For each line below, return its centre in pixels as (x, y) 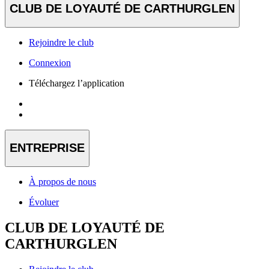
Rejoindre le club (61, 42)
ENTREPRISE (47, 148)
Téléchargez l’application (77, 83)
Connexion (50, 62)
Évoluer (44, 202)
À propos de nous (62, 181)
